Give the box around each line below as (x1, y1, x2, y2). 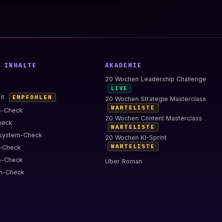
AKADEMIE (105, 62, 142, 70)
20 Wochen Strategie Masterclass (105, 95, 206, 103)
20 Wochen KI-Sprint (105, 133, 166, 141)
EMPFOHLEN (12, 94, 53, 101)
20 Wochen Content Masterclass (105, 114, 202, 122)
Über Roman (105, 157, 142, 165)
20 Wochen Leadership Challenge (105, 75, 206, 83)
